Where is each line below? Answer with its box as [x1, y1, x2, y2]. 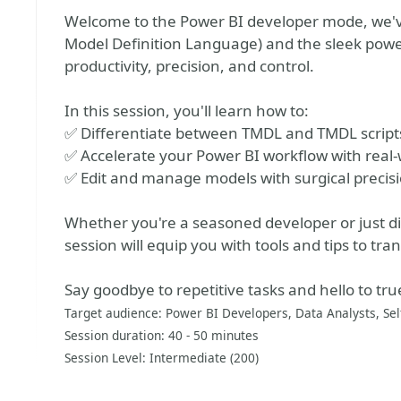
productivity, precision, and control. [64, 55, 314, 76]
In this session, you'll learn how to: [64, 100, 309, 121]
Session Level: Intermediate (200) [64, 349, 259, 366]
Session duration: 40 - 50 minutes [64, 327, 259, 344]
